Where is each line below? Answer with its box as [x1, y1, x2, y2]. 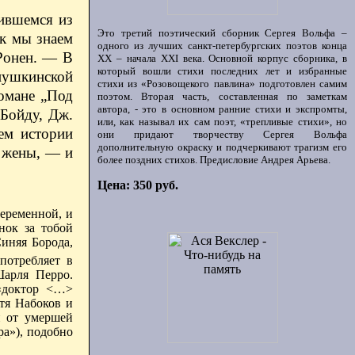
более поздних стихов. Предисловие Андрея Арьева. [97, 154, 330, 166]
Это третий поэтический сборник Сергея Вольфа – [97, 27, 347, 39]
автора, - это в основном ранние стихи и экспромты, [97, 103, 347, 115]
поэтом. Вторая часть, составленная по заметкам [97, 90, 347, 102]
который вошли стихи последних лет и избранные [97, 65, 347, 77]
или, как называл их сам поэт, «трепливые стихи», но [97, 116, 347, 128]
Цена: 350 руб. [97, 178, 178, 192]
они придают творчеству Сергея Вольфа [97, 128, 347, 140]
